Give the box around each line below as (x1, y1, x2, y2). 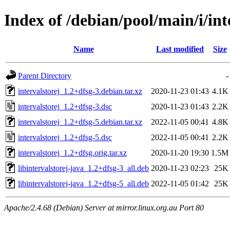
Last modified (156, 44, 204, 53)
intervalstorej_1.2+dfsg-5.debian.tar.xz (18, 117, 142, 126)
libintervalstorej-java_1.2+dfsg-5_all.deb (18, 179, 149, 188)
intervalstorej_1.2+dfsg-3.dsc (18, 102, 112, 111)
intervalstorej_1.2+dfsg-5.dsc (18, 132, 112, 142)
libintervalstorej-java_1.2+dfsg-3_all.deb (18, 163, 149, 172)
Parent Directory (18, 71, 71, 80)
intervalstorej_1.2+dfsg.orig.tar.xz (18, 148, 127, 157)
